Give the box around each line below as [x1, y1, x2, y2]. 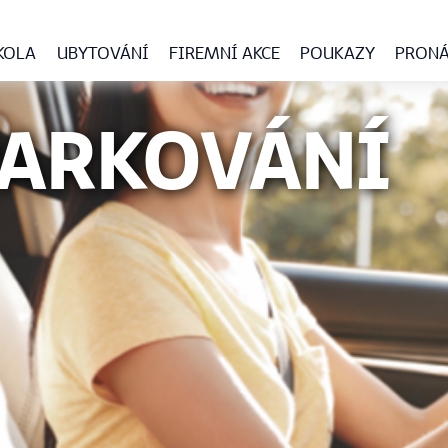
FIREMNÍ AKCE [168, 43, 280, 63]
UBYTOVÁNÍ [56, 43, 149, 63]
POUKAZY [299, 43, 375, 63]
